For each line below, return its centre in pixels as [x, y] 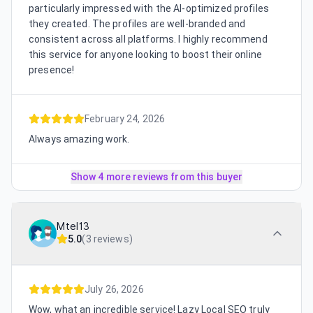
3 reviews [107, 239]
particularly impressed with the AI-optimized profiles [149, 9]
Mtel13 [73, 227]
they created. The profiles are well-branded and [137, 24]
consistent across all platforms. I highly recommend [148, 39]
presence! [52, 70]
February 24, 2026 [125, 119]
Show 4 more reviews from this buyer [156, 177]
